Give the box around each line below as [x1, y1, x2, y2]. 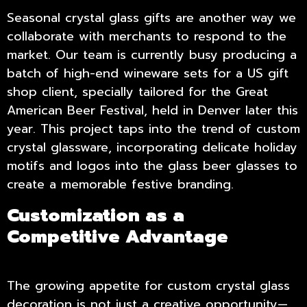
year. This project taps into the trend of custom [7, 119, 300, 138]
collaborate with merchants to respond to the [7, 27, 286, 46]
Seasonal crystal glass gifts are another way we [7, 8, 296, 27]
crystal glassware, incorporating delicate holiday [7, 138, 297, 157]
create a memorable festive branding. [7, 175, 234, 194]
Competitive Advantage [7, 223, 228, 250]
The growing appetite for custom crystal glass [7, 276, 290, 295]
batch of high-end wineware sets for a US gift [7, 64, 288, 83]
